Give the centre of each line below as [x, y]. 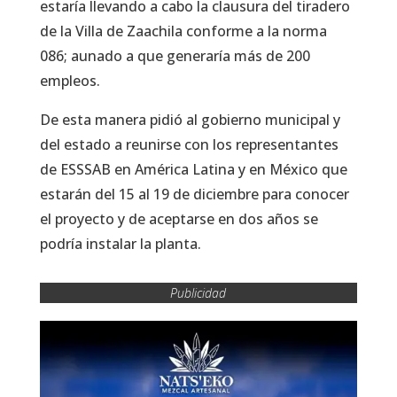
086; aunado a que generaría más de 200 [175, 55]
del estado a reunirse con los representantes [189, 144]
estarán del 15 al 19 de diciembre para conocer [194, 194]
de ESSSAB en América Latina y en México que [193, 169]
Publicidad [198, 292]
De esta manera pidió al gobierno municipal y [190, 119]
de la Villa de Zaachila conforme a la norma [183, 31]
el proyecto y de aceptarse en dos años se [179, 218]
